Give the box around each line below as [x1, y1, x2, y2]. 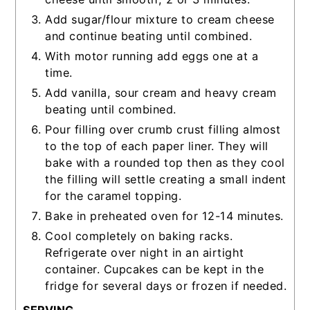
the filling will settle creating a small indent [45, 172, 286, 186]
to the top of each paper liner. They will [45, 138, 268, 153]
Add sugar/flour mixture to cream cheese [45, 12, 275, 26]
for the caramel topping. [45, 188, 182, 203]
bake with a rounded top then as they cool [45, 155, 285, 170]
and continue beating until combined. [45, 28, 253, 43]
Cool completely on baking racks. [45, 228, 233, 243]
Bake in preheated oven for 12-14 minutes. [45, 208, 284, 223]
